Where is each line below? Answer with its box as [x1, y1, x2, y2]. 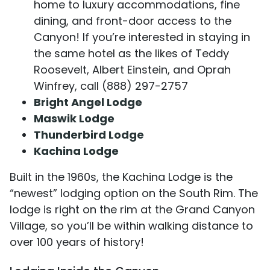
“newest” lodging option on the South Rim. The [10, 186, 258, 201]
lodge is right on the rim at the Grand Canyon [10, 202, 255, 218]
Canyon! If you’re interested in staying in [34, 30, 250, 45]
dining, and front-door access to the [34, 13, 231, 29]
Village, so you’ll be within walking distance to [10, 218, 253, 234]
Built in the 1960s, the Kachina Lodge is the [10, 169, 233, 185]
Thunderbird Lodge [34, 127, 144, 143]
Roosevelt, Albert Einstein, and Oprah [34, 62, 231, 78]
